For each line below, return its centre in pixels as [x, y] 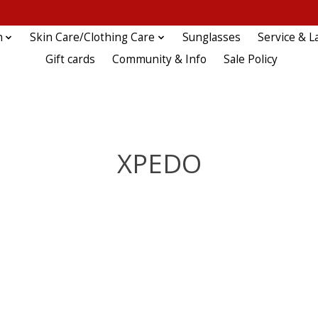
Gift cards [70, 60]
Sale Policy [251, 60]
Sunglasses [211, 38]
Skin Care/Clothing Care [93, 38]
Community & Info [159, 60]
